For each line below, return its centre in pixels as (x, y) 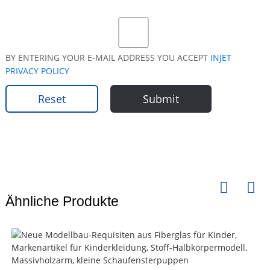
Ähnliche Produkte (62, 202)
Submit (161, 99)
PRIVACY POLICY (37, 71)
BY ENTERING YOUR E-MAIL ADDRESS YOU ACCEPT (108, 58)
